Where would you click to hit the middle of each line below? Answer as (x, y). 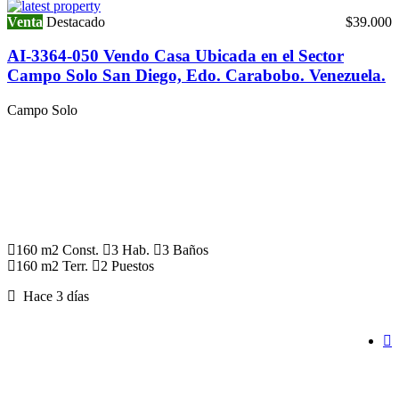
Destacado (76, 21)
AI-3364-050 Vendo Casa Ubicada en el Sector (175, 56)
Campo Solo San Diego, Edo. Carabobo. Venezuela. (196, 76)
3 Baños (185, 250)
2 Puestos (127, 266)
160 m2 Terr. (52, 266)
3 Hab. (130, 250)
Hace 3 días (53, 297)
